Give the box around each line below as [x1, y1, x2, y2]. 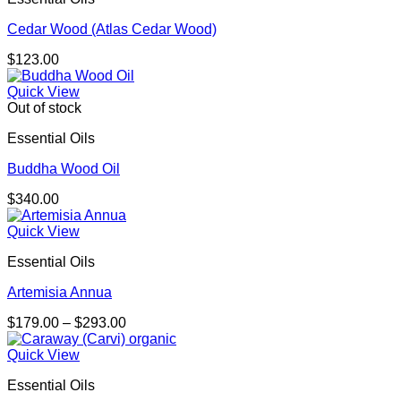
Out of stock [7, 100, 81, 116]
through [125, 363, 174, 379]
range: [125, 330, 166, 346]
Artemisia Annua [7, 285, 112, 301]
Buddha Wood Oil [7, 161, 120, 177]
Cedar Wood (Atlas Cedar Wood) [7, 21, 217, 38]
